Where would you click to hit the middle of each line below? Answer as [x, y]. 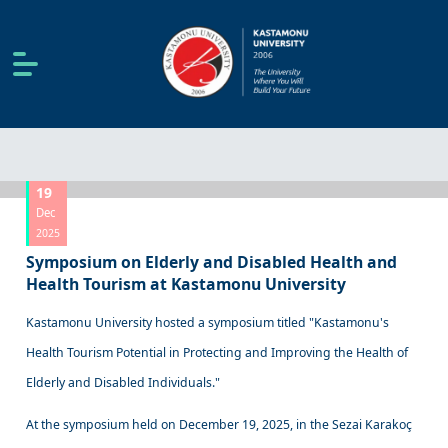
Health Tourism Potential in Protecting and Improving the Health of [217, 352]
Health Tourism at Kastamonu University [186, 283]
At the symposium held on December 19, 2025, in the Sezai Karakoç [219, 424]
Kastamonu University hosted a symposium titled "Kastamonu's [208, 322]
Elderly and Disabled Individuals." [125, 382]
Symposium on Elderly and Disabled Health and [212, 261]
